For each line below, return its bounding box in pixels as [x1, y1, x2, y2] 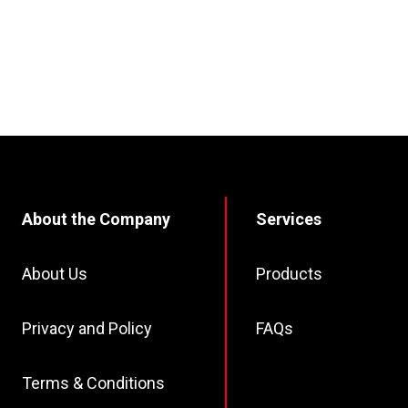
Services [256, 209, 322, 229]
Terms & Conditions [21, 372, 165, 393]
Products [256, 263, 323, 283]
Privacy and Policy [21, 318, 152, 338]
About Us [21, 263, 87, 283]
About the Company [21, 209, 170, 229]
